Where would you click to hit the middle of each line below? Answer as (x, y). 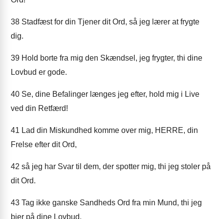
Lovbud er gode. (39, 72)
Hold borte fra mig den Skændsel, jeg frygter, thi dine (111, 58)
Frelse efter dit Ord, (44, 144)
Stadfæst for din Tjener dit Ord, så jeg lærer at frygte (109, 22)
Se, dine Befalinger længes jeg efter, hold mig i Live (109, 94)
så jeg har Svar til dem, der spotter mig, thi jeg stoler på (115, 166)
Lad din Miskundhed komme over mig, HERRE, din (109, 130)
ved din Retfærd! (39, 108)
